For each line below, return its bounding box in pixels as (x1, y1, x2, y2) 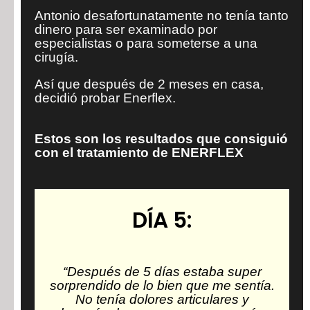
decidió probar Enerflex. (35, 91, 176, 105)
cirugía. (35, 50, 78, 64)
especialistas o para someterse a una (35, 36, 257, 51)
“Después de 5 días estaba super (62, 264, 262, 279)
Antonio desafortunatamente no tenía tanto (35, 8, 289, 23)
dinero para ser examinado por (35, 22, 217, 37)
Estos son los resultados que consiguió (35, 131, 288, 146)
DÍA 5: (132, 205, 192, 235)
